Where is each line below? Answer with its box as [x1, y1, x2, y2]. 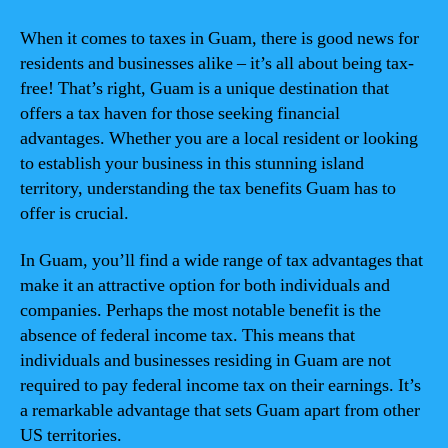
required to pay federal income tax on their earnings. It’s [20, 374, 421, 397]
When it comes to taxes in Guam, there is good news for [20, 26, 419, 50]
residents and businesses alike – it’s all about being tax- [20, 51, 414, 75]
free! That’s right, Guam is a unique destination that [20, 76, 389, 100]
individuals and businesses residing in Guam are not [20, 349, 391, 372]
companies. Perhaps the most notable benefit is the [20, 299, 381, 322]
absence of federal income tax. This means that [20, 324, 355, 347]
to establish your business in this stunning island [20, 151, 364, 175]
